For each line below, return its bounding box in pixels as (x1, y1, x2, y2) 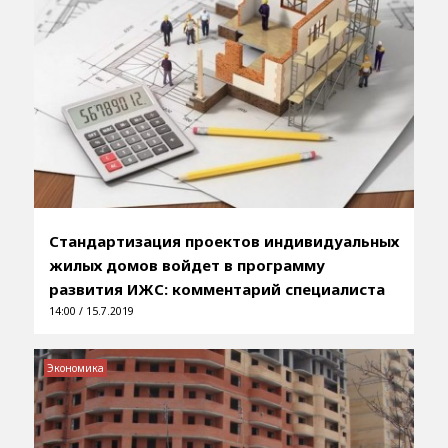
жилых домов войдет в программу (48, 254, 325, 275)
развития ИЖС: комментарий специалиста (48, 278, 385, 299)
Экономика (46, 360, 104, 375)
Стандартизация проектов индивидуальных (48, 230, 399, 251)
